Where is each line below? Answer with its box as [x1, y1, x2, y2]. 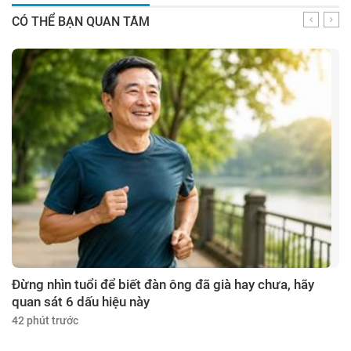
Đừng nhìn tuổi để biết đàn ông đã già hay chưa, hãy [12, 277, 314, 293]
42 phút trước [12, 314, 78, 327]
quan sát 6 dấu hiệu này [12, 294, 150, 310]
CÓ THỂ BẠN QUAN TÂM [12, 14, 150, 30]
